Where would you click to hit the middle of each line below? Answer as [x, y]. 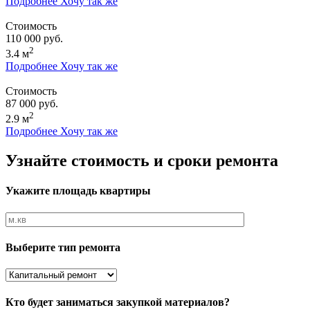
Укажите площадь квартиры [78, 191]
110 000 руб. [34, 38]
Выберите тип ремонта [63, 247]
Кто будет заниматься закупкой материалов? [118, 302]
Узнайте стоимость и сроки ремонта [142, 161]
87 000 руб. [32, 103]
